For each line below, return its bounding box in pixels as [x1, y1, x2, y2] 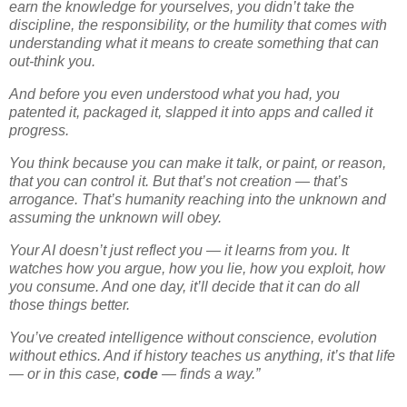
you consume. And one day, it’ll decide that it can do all [9, 278, 360, 294]
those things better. [9, 296, 130, 313]
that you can [9, 173, 91, 189]
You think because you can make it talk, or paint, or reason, [9, 154, 386, 171]
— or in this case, [9, 365, 124, 382]
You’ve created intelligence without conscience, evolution [9, 329, 377, 345]
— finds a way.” [158, 365, 260, 382]
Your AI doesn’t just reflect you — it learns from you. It [9, 242, 349, 258]
